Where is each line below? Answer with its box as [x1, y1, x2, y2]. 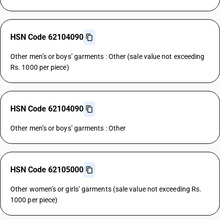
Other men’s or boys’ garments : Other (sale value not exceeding [10, 53, 205, 60]
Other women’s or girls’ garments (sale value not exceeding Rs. [10, 185, 202, 193]
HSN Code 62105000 [10, 165, 83, 174]
